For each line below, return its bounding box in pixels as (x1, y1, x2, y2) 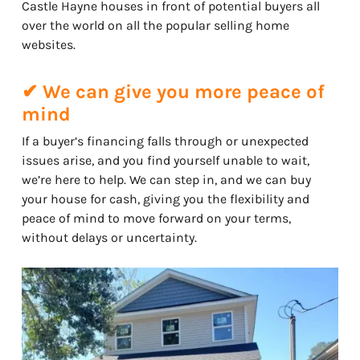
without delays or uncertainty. (21, 229, 197, 245)
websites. (21, 36, 76, 52)
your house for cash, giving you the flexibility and (21, 190, 309, 207)
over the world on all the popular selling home (21, 17, 289, 33)
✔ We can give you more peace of (21, 80, 325, 103)
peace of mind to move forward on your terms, (21, 210, 291, 226)
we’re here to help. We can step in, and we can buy (21, 171, 311, 187)
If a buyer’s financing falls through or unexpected (21, 133, 309, 149)
